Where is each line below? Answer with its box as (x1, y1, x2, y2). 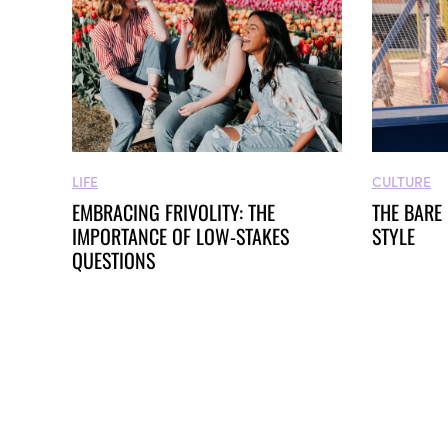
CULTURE (372, 170, 431, 191)
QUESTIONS (72, 244, 155, 275)
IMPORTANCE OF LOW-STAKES (72, 220, 289, 251)
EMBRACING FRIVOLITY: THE (72, 196, 275, 227)
